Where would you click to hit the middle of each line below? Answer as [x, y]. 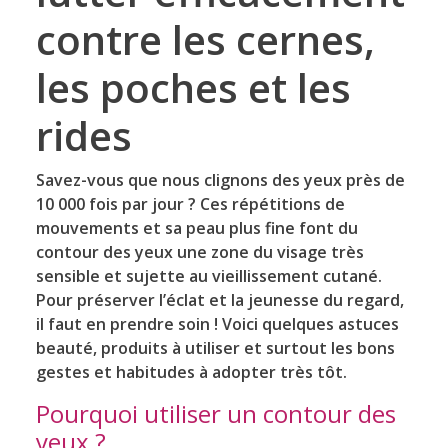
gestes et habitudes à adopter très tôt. [191, 371]
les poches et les [193, 87]
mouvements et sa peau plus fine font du [196, 227]
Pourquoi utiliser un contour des [215, 413]
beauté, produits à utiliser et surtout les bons [215, 347]
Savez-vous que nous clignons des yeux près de [220, 179]
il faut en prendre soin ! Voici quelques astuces [217, 323]
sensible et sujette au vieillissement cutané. [208, 275]
